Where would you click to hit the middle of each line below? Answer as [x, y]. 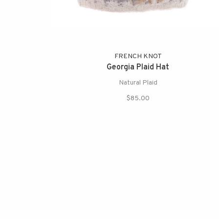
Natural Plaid [138, 83]
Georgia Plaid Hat [138, 68]
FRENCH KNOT [138, 57]
